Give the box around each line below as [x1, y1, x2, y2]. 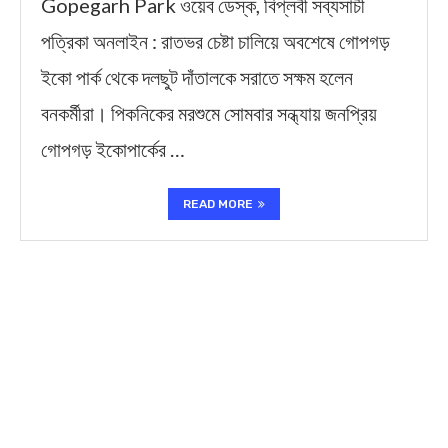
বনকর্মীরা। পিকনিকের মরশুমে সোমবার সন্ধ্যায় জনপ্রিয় [41, 101, 377, 125]
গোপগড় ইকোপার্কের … [41, 137, 185, 161]
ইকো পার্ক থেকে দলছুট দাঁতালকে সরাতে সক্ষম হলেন [41, 65, 353, 89]
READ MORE [183, 197, 253, 211]
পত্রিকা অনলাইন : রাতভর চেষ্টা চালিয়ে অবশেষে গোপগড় [41, 29, 390, 53]
